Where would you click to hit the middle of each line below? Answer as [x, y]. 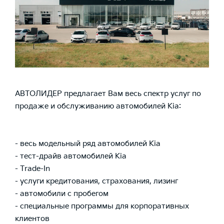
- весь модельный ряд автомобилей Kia [88, 144]
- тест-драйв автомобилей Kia [71, 156]
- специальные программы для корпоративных [102, 206]
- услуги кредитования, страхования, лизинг [96, 181]
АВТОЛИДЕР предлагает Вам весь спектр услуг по [108, 94]
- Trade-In [32, 169]
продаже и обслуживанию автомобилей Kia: [98, 106]
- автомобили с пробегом [62, 194]
